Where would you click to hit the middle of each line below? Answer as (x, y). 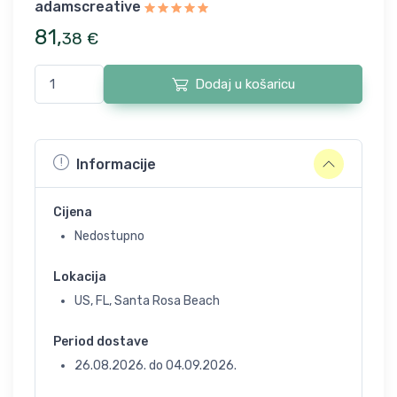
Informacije (116, 164)
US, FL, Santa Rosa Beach (147, 301)
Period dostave (101, 342)
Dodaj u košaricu (245, 84)
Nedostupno (109, 236)
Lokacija (80, 277)
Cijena (73, 212)
